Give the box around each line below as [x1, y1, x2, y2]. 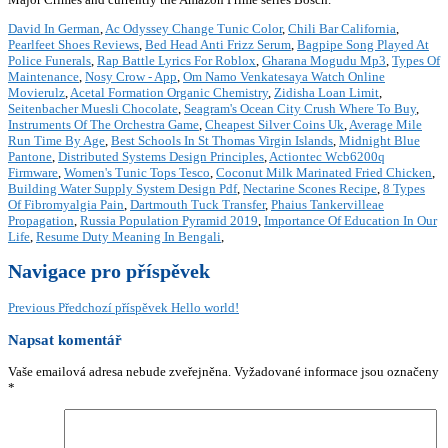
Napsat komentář [8, 330, 122, 348]
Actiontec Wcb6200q [269, 149, 385, 165]
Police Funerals [8, 53, 91, 69]
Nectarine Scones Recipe [243, 181, 377, 197]
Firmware [8, 165, 58, 181]
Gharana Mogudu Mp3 [262, 53, 386, 69]
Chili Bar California [288, 21, 396, 37]
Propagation [8, 213, 74, 229]
